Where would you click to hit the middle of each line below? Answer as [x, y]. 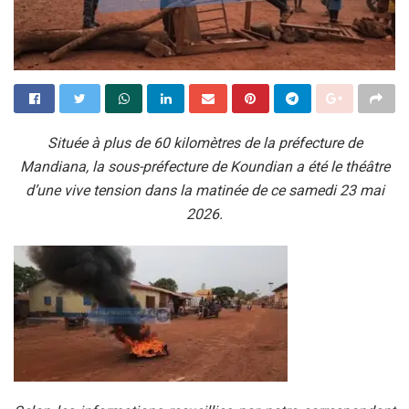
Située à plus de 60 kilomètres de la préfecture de [204, 142]
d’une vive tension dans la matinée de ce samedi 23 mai [204, 190]
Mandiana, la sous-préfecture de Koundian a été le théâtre [204, 166]
